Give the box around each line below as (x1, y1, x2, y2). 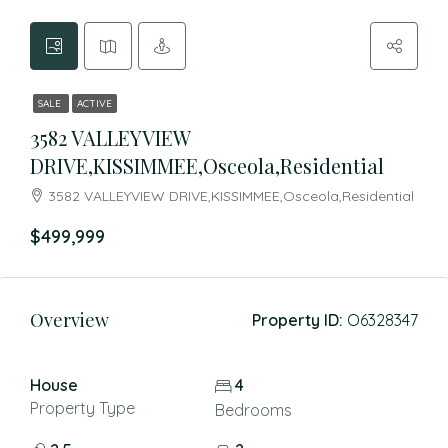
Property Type (30, 398, 135, 418)
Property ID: (252, 310, 343, 330)
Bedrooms (214, 400, 292, 420)
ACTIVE (77, 97, 112, 110)
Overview (30, 308, 109, 332)
